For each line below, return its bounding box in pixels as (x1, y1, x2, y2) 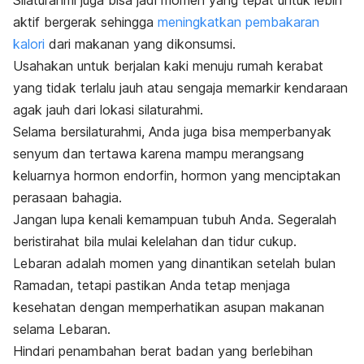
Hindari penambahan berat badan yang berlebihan (13, 342, 313, 359)
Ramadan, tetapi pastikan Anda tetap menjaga (13, 276, 290, 293)
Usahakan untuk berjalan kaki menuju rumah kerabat (13, 57, 323, 74)
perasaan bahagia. (13, 188, 122, 206)
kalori (13, 35, 45, 52)
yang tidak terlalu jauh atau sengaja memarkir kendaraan (13, 79, 348, 96)
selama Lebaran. (13, 320, 115, 337)
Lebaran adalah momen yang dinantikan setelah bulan (13, 254, 336, 271)
